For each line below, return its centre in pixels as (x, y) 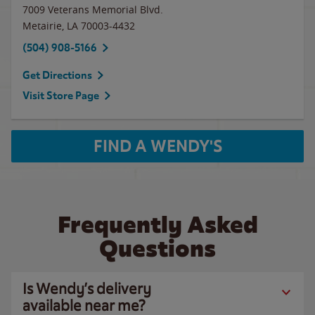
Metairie (42, 26)
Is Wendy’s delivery (87, 289)
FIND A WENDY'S (157, 146)
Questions (157, 249)
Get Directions (57, 75)
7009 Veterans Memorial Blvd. (93, 9)
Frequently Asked (157, 225)
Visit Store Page (61, 96)
